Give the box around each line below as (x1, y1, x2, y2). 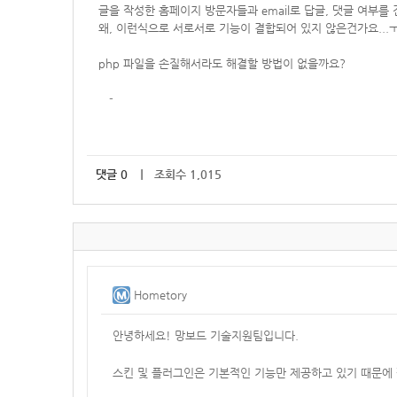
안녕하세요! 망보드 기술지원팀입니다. (113, 329, 299, 342)
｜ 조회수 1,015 (136, 167, 222, 181)
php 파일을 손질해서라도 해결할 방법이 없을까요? (98, 57, 346, 70)
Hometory (134, 288, 187, 301)
